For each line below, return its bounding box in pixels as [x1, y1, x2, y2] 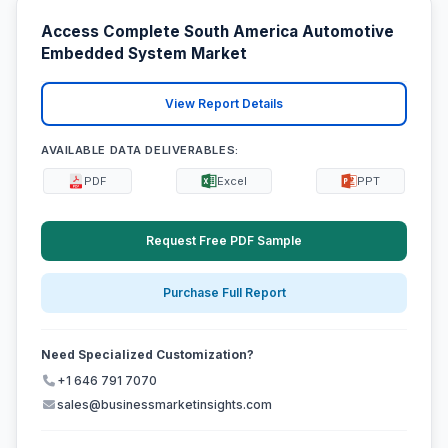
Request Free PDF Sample [146, 232, 302, 248]
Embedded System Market [41, 44, 247, 64]
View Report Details [165, 96, 283, 112]
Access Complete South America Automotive [41, 22, 394, 42]
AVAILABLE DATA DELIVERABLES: [41, 142, 239, 157]
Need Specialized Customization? [41, 347, 254, 363]
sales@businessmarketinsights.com [57, 397, 272, 413]
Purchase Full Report [162, 285, 286, 301]
